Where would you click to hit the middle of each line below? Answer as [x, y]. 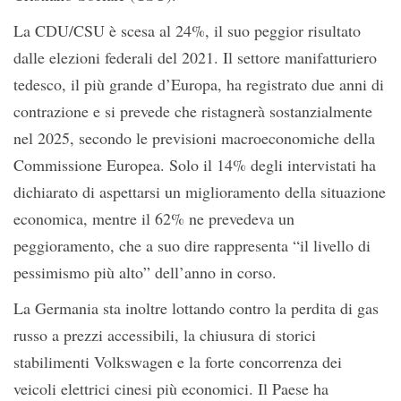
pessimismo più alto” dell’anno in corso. [145, 272]
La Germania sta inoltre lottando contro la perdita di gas [196, 308]
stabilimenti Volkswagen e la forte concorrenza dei [178, 362]
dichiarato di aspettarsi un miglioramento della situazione [200, 192]
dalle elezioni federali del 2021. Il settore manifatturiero [195, 57]
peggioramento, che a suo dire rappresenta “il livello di [192, 245]
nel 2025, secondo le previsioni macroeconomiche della [194, 138]
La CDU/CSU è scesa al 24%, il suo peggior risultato [187, 30]
